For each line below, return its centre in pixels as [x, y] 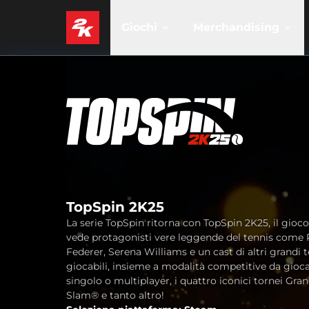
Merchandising [236, 27]
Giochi [139, 27]
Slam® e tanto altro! [115, 295]
